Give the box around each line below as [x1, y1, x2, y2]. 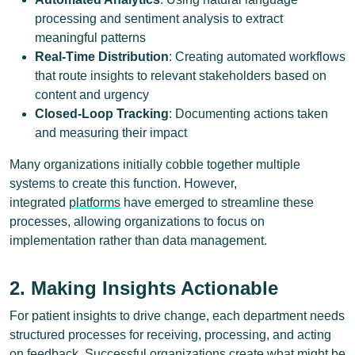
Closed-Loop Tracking [35, 107, 169, 120]
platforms [69, 196, 120, 209]
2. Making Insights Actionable [10, 277, 278, 299]
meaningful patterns [35, 31, 146, 44]
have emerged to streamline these [120, 196, 314, 209]
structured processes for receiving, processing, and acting [10, 328, 331, 342]
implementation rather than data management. [10, 234, 267, 247]
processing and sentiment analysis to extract [35, 12, 283, 25]
